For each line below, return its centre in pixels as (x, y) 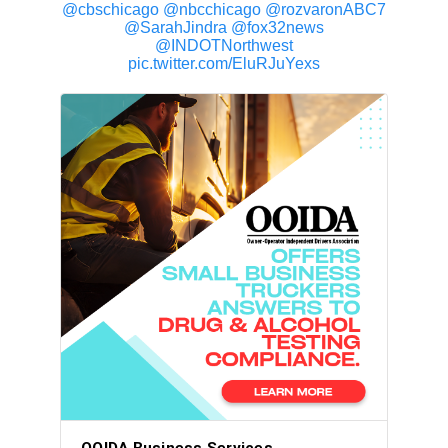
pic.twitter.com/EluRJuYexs (224, 63)
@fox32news (277, 27)
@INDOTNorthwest (224, 45)
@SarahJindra (175, 27)
